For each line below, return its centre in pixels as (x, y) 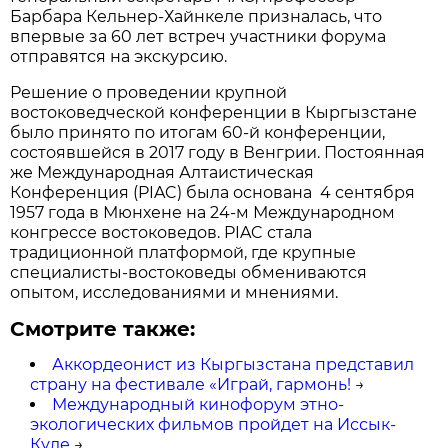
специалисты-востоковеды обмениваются (189, 272)
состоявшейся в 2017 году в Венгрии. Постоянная (218, 152)
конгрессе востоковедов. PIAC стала (161, 232)
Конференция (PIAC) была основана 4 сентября (213, 192)
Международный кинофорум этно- (198, 404)
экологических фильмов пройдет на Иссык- (213, 424)
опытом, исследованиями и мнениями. (174, 292)
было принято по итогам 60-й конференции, (198, 132)
